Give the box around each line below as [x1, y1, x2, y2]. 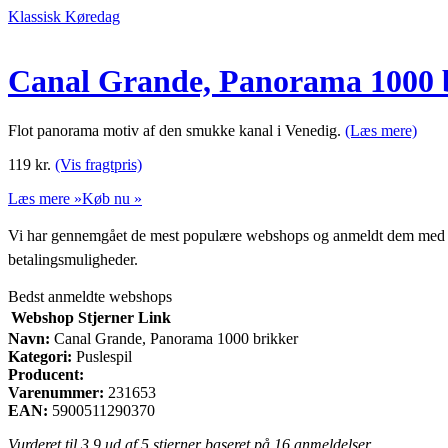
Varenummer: [8, 383, 104, 401]
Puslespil [72, 347, 132, 365]
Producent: [8, 365, 84, 383]
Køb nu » [82, 189, 142, 207]
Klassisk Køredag [8, 8, 120, 25]
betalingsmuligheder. [8, 250, 138, 268]
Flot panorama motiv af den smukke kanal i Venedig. [8, 121, 345, 139]
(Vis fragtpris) [55, 155, 142, 173]
